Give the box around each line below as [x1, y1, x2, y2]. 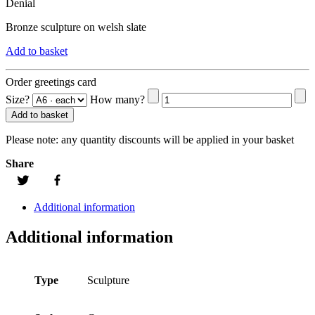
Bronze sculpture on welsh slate [6, 21, 146, 34]
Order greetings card [6, 76, 96, 89]
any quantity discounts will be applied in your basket [58, 134, 294, 146]
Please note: [6, 134, 58, 146]
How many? [90, 94, 145, 106]
